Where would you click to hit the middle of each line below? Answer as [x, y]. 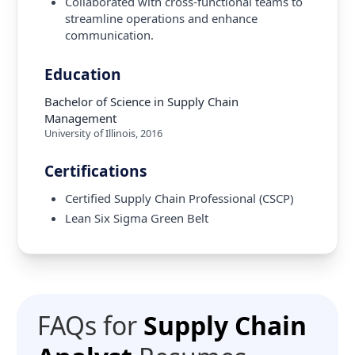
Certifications [96, 171]
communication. [109, 34]
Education [83, 74]
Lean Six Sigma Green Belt [136, 218]
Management [81, 118]
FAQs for [87, 325]
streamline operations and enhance [161, 18]
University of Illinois [90, 133]
